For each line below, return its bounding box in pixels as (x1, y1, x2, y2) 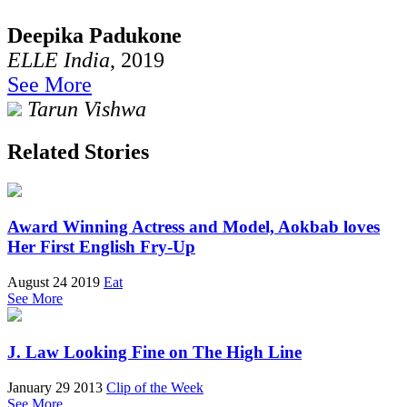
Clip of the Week (106, 379, 203, 395)
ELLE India (7, 47, 110, 72)
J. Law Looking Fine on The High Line (7, 342, 302, 362)
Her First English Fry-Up (7, 237, 195, 257)
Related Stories (7, 139, 149, 164)
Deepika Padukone (7, 23, 182, 47)
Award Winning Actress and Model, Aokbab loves (7, 217, 380, 237)
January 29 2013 (7, 379, 103, 395)
